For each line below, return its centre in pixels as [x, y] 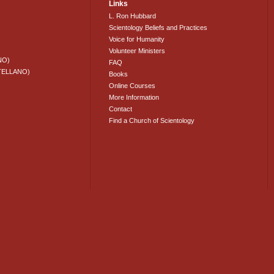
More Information [134, 98]
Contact [121, 109]
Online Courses [132, 86]
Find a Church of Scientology [152, 121]
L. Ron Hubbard [133, 16]
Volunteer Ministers [137, 51]
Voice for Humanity [137, 39]
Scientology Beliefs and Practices [158, 28]
